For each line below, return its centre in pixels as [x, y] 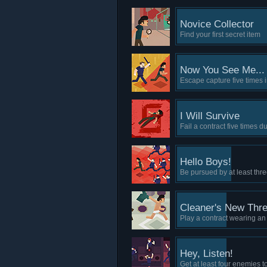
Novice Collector [217, 24]
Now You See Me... [222, 70]
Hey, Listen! [207, 254]
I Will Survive [210, 116]
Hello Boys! [206, 162]
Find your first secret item [220, 35]
